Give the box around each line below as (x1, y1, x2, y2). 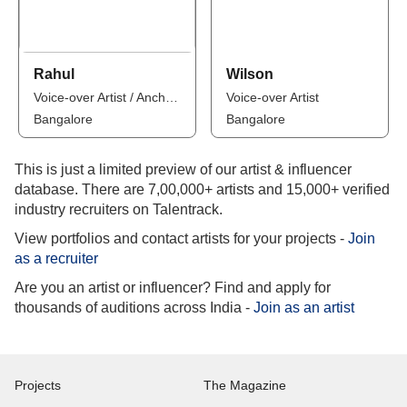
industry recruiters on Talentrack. (15, 202, 223, 217)
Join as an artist (253, 300, 354, 315)
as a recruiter (15, 251, 98, 266)
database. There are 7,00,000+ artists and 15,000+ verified (15, 182, 390, 197)
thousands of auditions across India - (15, 300, 253, 315)
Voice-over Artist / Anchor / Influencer (164, 90, 178, 104)
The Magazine (203, 378, 286, 392)
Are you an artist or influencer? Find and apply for (15, 280, 331, 295)
